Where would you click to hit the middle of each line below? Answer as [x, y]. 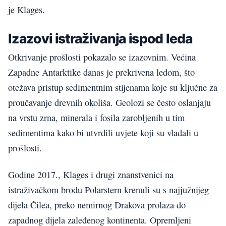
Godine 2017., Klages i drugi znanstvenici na [91, 174]
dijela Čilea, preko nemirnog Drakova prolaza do [97, 205]
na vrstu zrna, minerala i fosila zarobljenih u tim [96, 118]
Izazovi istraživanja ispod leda [100, 39]
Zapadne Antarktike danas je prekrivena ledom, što [101, 72]
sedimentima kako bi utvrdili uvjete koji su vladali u [103, 133]
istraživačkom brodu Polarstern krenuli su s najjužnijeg [108, 189]
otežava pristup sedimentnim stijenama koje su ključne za [113, 88]
